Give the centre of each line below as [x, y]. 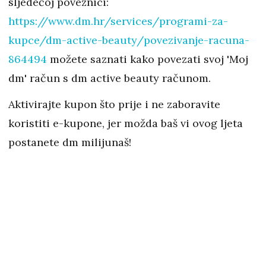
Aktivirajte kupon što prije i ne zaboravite [114, 104]
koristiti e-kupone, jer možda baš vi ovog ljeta [126, 123]
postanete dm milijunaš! [70, 142]
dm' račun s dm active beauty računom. [110, 78]
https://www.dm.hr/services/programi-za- [118, 21]
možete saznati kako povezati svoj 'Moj [149, 59]
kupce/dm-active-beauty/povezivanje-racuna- [129, 40]
